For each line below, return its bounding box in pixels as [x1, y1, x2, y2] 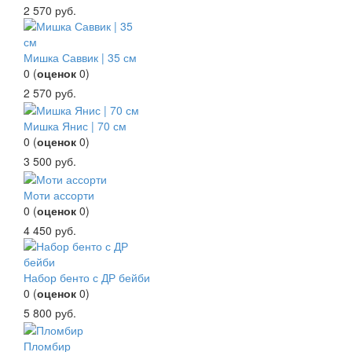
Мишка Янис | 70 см [24, 118, 126, 134]
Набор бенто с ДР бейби [24, 269, 150, 285]
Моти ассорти [24, 186, 94, 203]
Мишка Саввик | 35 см [24, 49, 137, 65]
